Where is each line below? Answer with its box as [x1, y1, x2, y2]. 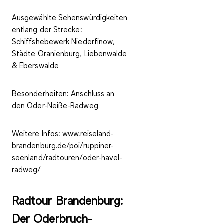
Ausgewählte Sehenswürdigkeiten [12, 12, 128, 23]
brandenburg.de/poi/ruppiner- [12, 140, 114, 151]
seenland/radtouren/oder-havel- [12, 152, 123, 163]
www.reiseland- [60, 128, 114, 139]
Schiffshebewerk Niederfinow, [12, 36, 115, 47]
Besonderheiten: [12, 88, 71, 99]
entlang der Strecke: [12, 24, 82, 35]
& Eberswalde [12, 60, 59, 71]
